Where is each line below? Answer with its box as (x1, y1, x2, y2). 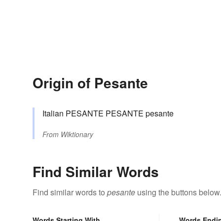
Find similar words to (33, 186, 107, 198)
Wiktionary (61, 129, 93, 140)
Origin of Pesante (33, 73, 148, 93)
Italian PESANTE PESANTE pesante (42, 108, 174, 119)
